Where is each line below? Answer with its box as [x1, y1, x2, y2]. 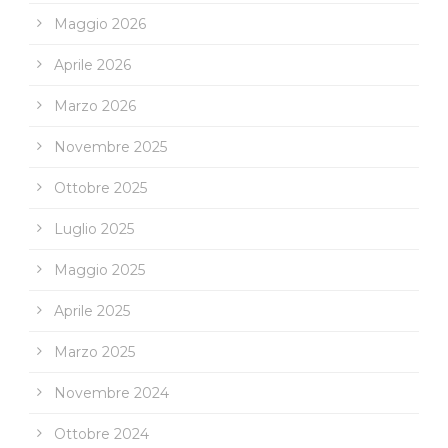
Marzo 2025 [54, 342, 135, 361]
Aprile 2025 [54, 301, 130, 320]
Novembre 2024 [54, 383, 169, 402]
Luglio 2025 [54, 219, 134, 238]
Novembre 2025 [54, 137, 167, 156]
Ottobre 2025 [54, 178, 147, 197]
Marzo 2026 [54, 96, 136, 115]
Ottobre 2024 [54, 424, 149, 443]
